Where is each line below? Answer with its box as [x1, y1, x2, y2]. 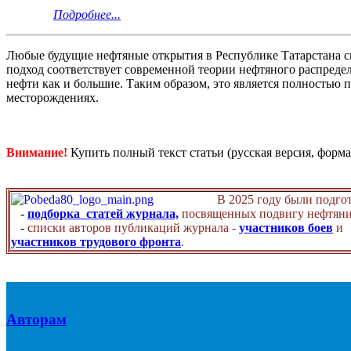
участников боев [239, 220, 333, 234]
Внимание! [6, 145, 67, 159]
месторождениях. [6, 90, 99, 104]
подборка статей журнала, [27, 206, 179, 220]
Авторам [6, 310, 67, 327]
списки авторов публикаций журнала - [27, 220, 239, 234]
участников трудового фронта [11, 234, 181, 248]
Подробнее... [53, 7, 121, 21]
